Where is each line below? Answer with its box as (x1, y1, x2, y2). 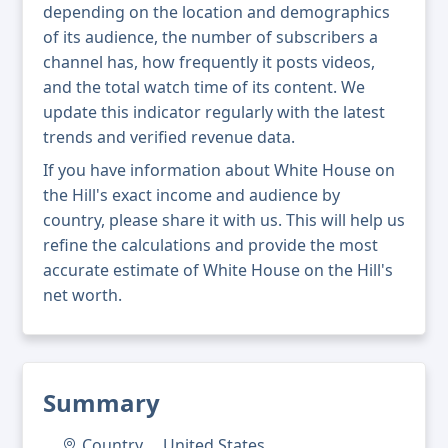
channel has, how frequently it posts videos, (43, 51, 375, 74)
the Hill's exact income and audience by (43, 184, 340, 207)
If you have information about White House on (43, 159, 395, 182)
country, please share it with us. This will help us (43, 209, 405, 232)
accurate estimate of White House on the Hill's (43, 259, 393, 282)
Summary (43, 386, 160, 420)
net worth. (43, 284, 122, 307)
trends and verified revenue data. (43, 126, 295, 149)
